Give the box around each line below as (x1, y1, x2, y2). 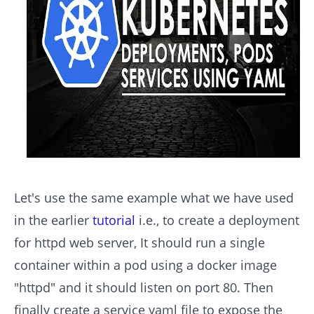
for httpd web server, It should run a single (14, 234, 265, 252)
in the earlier (14, 212, 93, 229)
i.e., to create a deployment (135, 212, 299, 229)
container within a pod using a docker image (14, 257, 277, 274)
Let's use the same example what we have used (14, 189, 294, 207)
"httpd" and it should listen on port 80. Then (14, 279, 273, 296)
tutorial (93, 212, 135, 229)
